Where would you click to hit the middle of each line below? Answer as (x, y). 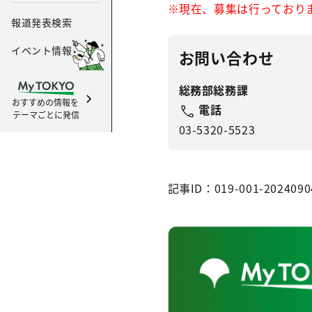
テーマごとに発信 (46, 115)
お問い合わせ (226, 57)
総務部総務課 (213, 90)
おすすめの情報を (46, 102)
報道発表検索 (42, 22)
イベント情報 (42, 50)
